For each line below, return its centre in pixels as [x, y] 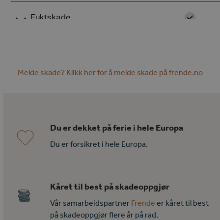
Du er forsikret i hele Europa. [99, 144]
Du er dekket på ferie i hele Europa [117, 127]
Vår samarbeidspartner [91, 203]
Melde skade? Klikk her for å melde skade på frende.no [110, 72]
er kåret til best [182, 203]
